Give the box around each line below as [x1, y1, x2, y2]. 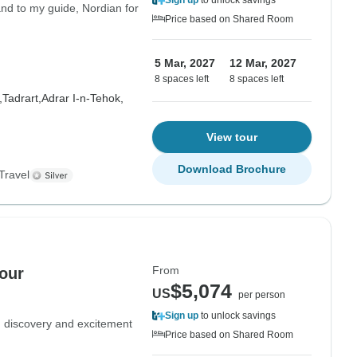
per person [238, 289, 285, 300]
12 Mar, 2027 [229, 57, 296, 69]
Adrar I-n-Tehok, [41, 92, 124, 104]
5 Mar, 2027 [155, 57, 215, 69]
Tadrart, [2, 92, 41, 104]
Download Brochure [178, 163, 286, 175]
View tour [206, 131, 257, 143]
